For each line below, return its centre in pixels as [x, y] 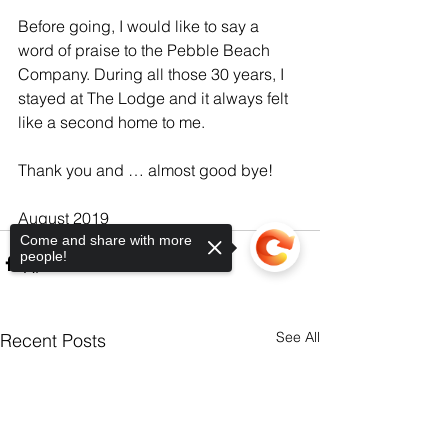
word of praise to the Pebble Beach [146, 49]
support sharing [71, 420]
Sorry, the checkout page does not [136, 402]
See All [298, 336]
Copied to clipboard [141, 420]
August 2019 [63, 217]
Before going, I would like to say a [140, 25]
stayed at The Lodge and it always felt [155, 97]
